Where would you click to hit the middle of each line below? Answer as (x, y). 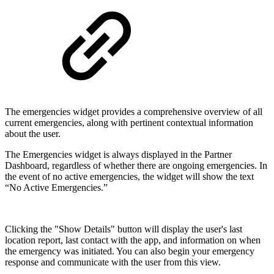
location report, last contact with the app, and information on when (133, 240)
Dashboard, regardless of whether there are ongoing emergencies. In (136, 165)
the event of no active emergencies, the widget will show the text (129, 176)
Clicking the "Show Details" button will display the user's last (124, 229)
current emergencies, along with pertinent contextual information (129, 122)
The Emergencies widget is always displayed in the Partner (118, 154)
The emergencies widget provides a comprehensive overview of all (134, 111)
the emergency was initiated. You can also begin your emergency (130, 251)
